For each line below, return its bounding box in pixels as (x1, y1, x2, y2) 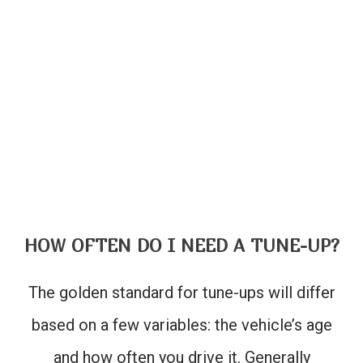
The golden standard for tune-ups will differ (28, 283, 335, 303)
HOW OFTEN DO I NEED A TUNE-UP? (23, 235, 340, 257)
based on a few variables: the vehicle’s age (31, 315, 332, 335)
